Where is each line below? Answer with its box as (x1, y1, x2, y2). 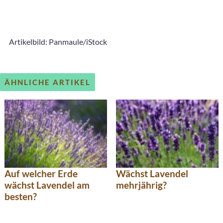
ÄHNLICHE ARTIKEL (4, 78, 91, 87)
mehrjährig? (116, 179, 167, 191)
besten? (4, 190, 37, 202)
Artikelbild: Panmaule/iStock (9, 37, 107, 47)
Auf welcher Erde (4, 167, 78, 179)
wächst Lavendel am (4, 179, 90, 191)
